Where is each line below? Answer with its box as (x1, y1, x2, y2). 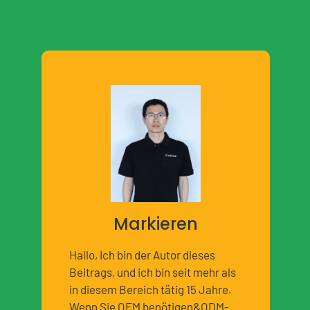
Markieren (113, 212, 198, 235)
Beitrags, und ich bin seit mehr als (69, 264, 236, 279)
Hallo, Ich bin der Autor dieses (69, 247, 215, 262)
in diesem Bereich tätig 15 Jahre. (69, 282, 232, 296)
